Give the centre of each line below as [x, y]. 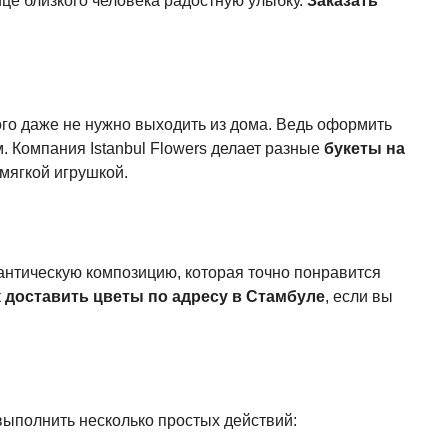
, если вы [359, 296]
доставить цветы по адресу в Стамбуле [165, 296]
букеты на [364, 148]
